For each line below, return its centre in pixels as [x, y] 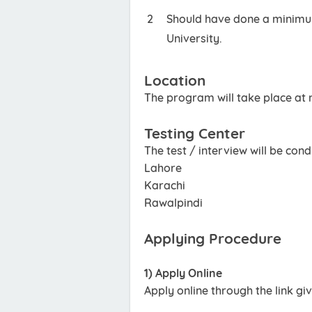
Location [177, 80]
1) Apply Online [183, 273]
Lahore [163, 168]
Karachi [165, 186]
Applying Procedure [213, 239]
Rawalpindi [173, 203]
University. [194, 39]
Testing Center [195, 133]
